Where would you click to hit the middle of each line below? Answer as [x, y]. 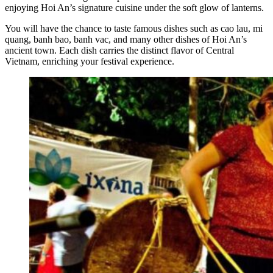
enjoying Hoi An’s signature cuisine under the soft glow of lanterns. [134, 8]
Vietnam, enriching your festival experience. [90, 62]
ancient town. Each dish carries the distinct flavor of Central [119, 51]
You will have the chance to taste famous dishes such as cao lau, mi [134, 29]
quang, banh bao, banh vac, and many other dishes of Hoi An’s [126, 40]
